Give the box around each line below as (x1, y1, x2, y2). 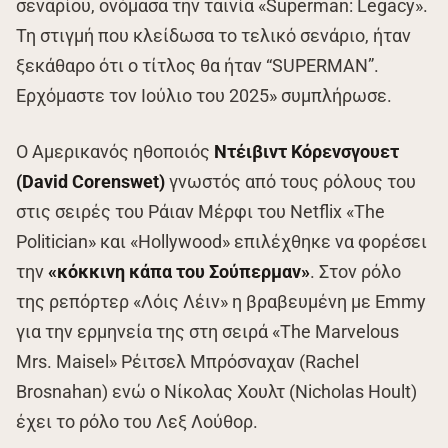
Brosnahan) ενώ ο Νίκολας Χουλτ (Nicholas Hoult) (16, 381, 417, 403)
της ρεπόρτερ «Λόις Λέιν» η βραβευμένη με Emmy (16, 291, 426, 313)
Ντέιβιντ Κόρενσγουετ (214, 141, 399, 163)
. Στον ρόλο (310, 261, 401, 283)
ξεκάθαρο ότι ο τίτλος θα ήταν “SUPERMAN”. (16, 55, 379, 77)
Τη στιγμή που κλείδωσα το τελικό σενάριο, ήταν (16, 25, 411, 47)
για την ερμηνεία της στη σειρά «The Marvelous (16, 321, 399, 343)
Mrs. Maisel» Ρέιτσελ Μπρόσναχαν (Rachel (16, 351, 359, 373)
